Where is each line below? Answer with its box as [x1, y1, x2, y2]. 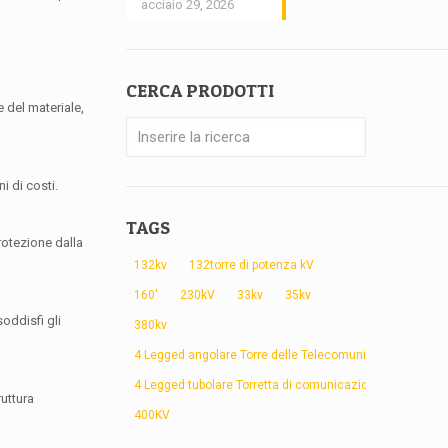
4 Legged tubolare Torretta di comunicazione [134, 378, 383, 392]
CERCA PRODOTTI [126, 80, 275, 101]
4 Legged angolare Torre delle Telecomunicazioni [134, 348, 408, 362]
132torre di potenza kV [189, 258, 315, 272]
